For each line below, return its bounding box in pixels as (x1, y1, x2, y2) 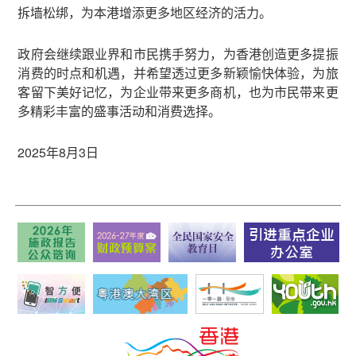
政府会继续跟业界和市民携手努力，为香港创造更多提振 (17, 44, 339, 63)
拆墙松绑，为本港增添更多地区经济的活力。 (17, 2, 273, 21)
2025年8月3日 (17, 142, 99, 161)
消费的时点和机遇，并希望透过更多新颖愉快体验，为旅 (17, 63, 339, 82)
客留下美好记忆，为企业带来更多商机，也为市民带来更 (17, 82, 339, 101)
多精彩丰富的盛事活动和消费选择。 (17, 101, 222, 120)
